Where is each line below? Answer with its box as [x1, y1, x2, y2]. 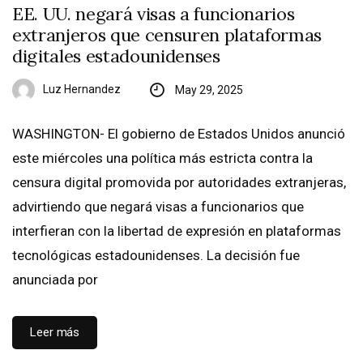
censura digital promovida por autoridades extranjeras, [12, 174, 346, 191]
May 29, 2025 [174, 83, 243, 97]
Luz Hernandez [43, 83, 121, 96]
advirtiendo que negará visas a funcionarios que [12, 199, 304, 216]
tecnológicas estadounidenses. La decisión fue [12, 247, 300, 264]
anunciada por [12, 271, 98, 288]
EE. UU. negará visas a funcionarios [12, 2, 295, 26]
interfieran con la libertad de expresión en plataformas [12, 223, 341, 240]
